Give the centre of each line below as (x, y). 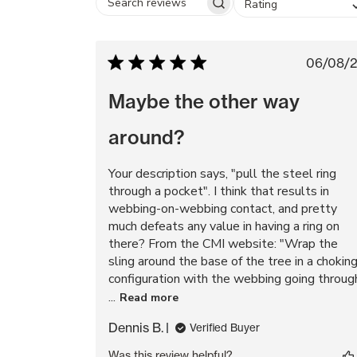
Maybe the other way (204, 101)
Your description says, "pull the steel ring (222, 174)
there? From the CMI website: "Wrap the (223, 244)
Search (182, 10)
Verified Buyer (225, 328)
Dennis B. (136, 328)
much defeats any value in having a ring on (224, 226)
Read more (149, 297)
